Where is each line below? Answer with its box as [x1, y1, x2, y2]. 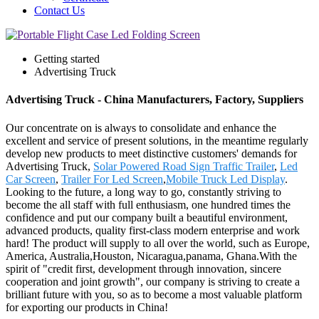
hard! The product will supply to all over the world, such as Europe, [6, 236, 310, 249]
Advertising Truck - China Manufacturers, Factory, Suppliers [6, 93, 303, 106]
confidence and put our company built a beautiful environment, [6, 211, 288, 224]
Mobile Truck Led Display [166, 172, 285, 185]
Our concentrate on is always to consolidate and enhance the [6, 121, 276, 134]
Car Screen [6, 172, 56, 185]
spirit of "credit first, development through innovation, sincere [6, 262, 281, 275]
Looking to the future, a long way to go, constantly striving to [6, 185, 281, 198]
